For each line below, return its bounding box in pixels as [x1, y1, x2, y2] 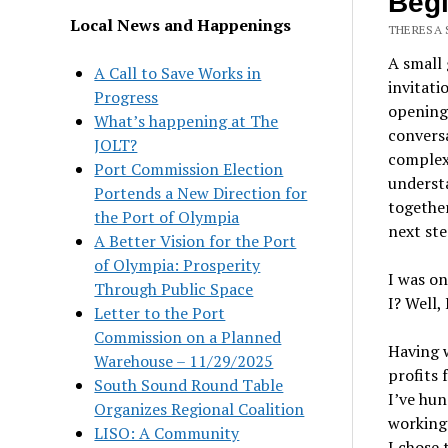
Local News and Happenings [70, 13, 292, 36]
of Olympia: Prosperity [94, 253, 261, 276]
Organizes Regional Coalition [94, 397, 305, 420]
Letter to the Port [94, 301, 226, 324]
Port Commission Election [94, 157, 284, 180]
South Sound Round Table [94, 373, 284, 396]
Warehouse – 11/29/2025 [94, 349, 274, 372]
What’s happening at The [94, 109, 279, 132]
